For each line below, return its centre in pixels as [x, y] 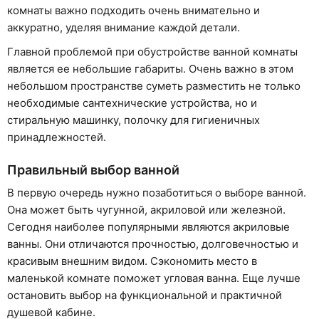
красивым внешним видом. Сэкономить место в [132, 261]
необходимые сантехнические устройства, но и [132, 103]
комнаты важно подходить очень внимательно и [134, 10]
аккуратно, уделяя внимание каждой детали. [124, 27]
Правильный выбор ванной [93, 170]
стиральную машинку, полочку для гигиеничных [134, 120]
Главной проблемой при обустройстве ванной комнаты [152, 51]
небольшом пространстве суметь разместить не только [154, 85]
